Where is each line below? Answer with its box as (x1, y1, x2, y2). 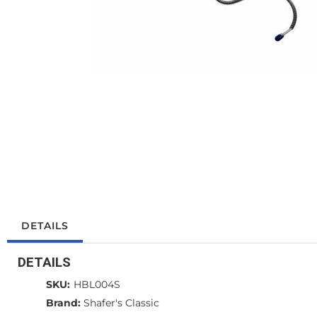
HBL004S (74, 278, 120, 292)
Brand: (46, 296, 81, 310)
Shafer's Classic (83, 296, 159, 310)
